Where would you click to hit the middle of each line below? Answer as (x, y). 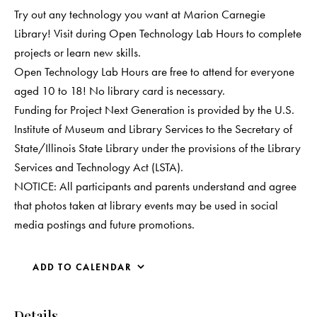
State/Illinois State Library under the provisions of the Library (157, 148)
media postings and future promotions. (104, 224)
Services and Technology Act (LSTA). (99, 167)
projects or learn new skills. (77, 52)
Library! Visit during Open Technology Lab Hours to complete (158, 33)
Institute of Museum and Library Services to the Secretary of (153, 128)
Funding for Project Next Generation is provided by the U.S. (154, 109)
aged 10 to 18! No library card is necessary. (120, 90)
